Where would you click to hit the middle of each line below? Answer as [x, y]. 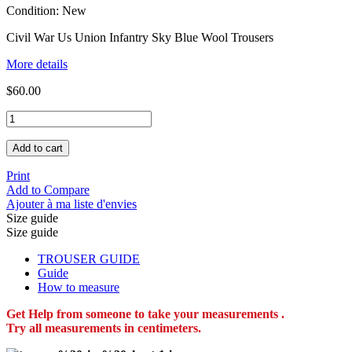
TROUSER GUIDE [89, 258]
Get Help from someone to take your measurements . [145, 313]
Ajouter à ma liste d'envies [71, 203]
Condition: [34, 10]
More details [37, 64]
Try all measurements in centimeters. [104, 328]
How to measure [79, 287]
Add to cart [38, 148]
